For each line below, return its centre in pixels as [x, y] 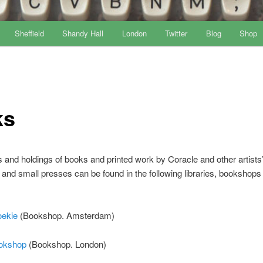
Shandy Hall [83, 33]
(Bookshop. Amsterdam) [66, 215]
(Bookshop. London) [66, 244]
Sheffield [29, 33]
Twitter [176, 33]
